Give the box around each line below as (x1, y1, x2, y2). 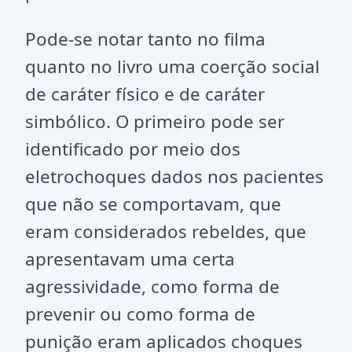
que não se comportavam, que (25, 192, 281, 216)
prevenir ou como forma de (25, 302, 255, 326)
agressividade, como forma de (25, 274, 280, 299)
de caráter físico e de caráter (25, 82, 265, 106)
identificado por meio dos (25, 137, 240, 161)
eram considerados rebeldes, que (25, 219, 306, 244)
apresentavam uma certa (25, 247, 235, 271)
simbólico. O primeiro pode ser (25, 109, 284, 134)
